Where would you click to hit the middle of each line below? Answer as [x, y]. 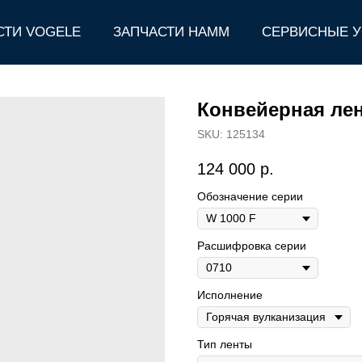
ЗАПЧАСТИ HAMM [171, 32]
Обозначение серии [250, 197]
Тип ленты [225, 345]
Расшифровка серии [252, 246]
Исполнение [230, 295]
